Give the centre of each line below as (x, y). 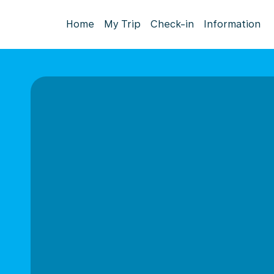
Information (232, 24)
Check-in (172, 24)
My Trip (122, 24)
